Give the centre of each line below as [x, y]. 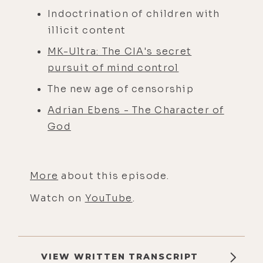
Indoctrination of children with [134, 14]
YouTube [109, 198]
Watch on [58, 198]
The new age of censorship [122, 89]
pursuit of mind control [113, 68]
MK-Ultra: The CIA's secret [120, 51]
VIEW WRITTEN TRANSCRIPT [120, 256]
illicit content [88, 30]
